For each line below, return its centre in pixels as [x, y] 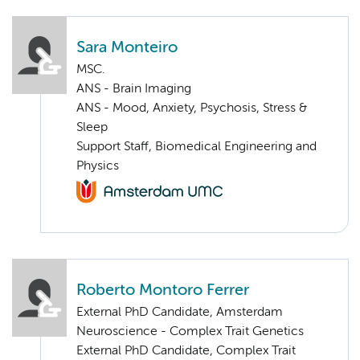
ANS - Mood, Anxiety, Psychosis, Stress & [192, 108]
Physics [98, 166]
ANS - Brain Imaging [134, 89]
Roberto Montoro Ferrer [163, 291]
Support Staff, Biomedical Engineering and [196, 147]
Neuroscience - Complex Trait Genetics [190, 332]
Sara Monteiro [127, 47]
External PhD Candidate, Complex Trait [186, 352]
